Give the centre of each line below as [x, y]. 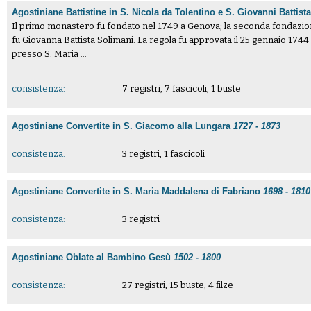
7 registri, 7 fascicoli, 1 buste [181, 89]
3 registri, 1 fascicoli [163, 154]
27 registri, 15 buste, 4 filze [177, 285]
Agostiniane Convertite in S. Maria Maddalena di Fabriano [138, 192]
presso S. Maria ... [50, 54]
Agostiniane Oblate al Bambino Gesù [93, 257]
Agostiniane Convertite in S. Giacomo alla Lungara [123, 126]
